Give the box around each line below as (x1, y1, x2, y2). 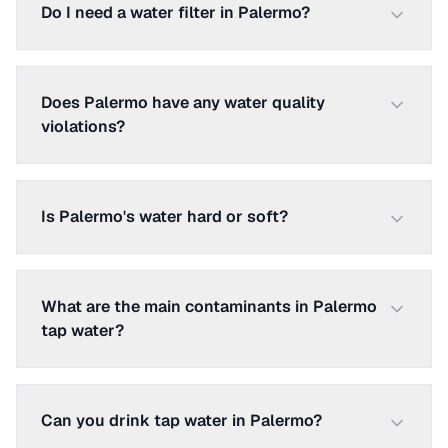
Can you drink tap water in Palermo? (41, 410, 322, 431)
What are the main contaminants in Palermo (41, 296, 377, 317)
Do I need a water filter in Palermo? (41, 2, 310, 23)
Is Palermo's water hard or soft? (41, 206, 288, 227)
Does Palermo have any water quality (41, 92, 325, 113)
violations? (41, 116, 125, 137)
